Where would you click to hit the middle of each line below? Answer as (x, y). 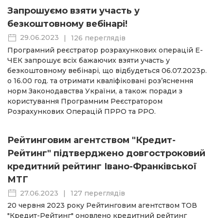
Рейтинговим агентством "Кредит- (91, 140)
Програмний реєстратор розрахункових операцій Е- (105, 50)
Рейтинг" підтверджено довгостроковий (106, 153)
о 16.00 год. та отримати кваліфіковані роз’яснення (100, 81)
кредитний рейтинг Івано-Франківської (102, 166)
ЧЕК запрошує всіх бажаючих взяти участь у (89, 60)
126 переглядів (98, 38)
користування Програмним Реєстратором (85, 101)
